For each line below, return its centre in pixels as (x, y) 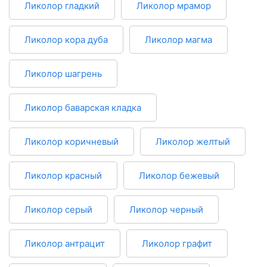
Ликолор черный (166, 210)
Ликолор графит (177, 244)
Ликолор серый (58, 210)
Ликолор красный (63, 176)
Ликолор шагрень (63, 74)
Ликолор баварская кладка (83, 108)
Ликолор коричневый (72, 142)
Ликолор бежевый (179, 176)
